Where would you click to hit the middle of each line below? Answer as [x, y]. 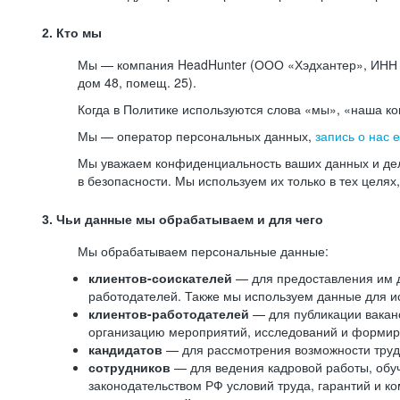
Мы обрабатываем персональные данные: [203, 251]
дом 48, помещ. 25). [137, 82]
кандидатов [127, 349]
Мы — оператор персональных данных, [196, 136]
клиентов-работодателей [169, 313]
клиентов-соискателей [160, 278]
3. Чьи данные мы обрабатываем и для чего [183, 220]
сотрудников [131, 367]
